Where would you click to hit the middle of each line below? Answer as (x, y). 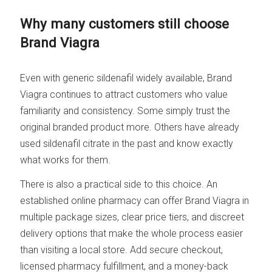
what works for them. (66, 160)
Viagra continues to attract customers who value (124, 94)
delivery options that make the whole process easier (132, 233)
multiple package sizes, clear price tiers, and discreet (132, 217)
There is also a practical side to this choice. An (119, 184)
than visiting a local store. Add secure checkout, (122, 250)
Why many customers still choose (125, 24)
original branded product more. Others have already (130, 127)
